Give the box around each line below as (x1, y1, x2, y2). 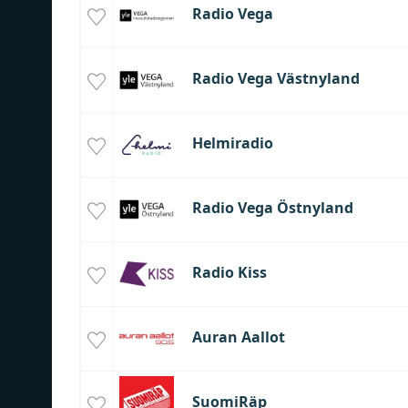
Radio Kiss (191, 262, 267, 283)
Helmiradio (191, 133, 273, 154)
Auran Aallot (191, 327, 285, 348)
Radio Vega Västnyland (191, 68, 360, 89)
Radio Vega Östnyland (191, 198, 353, 219)
